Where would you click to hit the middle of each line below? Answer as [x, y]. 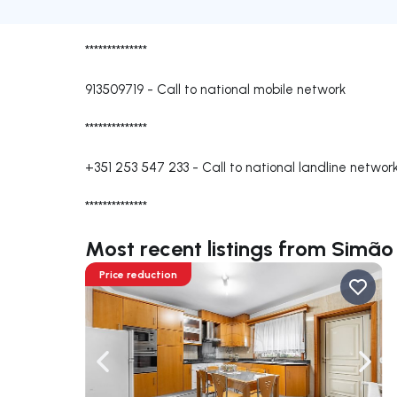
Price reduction [138, 274]
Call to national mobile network [251, 89]
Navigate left [143, 370]
